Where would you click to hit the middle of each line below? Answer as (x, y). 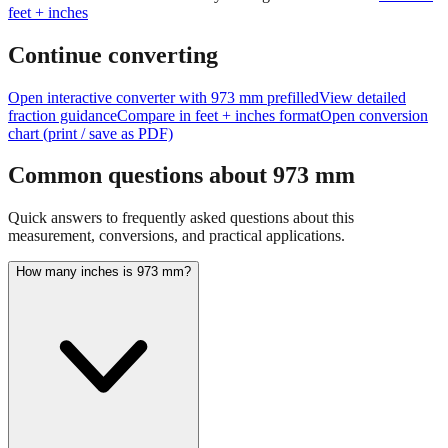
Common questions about (140, 140)
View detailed (362, 62)
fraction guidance (62, 80)
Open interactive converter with (109, 62)
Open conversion (374, 80)
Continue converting (113, 19)
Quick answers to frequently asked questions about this (181, 183)
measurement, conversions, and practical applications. (176, 201)
